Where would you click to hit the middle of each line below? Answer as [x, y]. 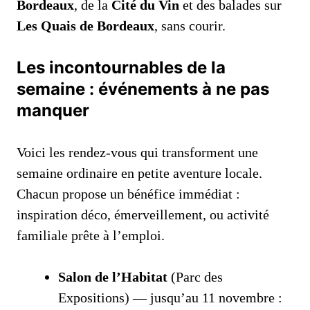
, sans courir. [190, 26]
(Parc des [195, 277]
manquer [53, 111]
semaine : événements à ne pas [143, 89]
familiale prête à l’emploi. [91, 236]
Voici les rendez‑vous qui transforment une [137, 153]
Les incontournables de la [121, 68]
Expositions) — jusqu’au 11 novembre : [170, 298]
